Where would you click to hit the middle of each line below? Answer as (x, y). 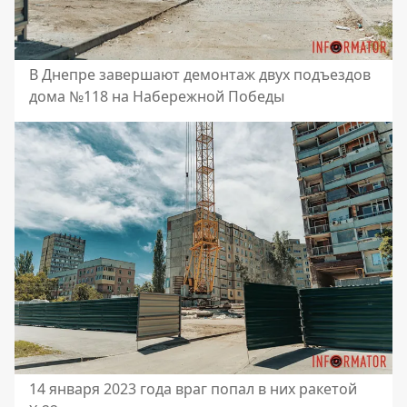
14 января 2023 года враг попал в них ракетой (193, 388)
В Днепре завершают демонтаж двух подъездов (200, 75)
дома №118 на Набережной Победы (157, 97)
